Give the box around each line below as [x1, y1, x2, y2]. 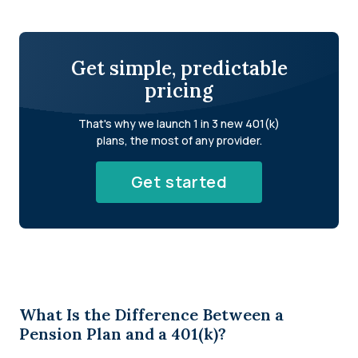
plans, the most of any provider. [96, 133, 262, 148]
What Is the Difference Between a [19, 304, 284, 324]
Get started [130, 171, 228, 193]
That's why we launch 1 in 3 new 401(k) [78, 116, 280, 131]
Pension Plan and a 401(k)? [19, 324, 226, 344]
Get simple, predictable [70, 56, 288, 81]
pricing [145, 78, 213, 103]
